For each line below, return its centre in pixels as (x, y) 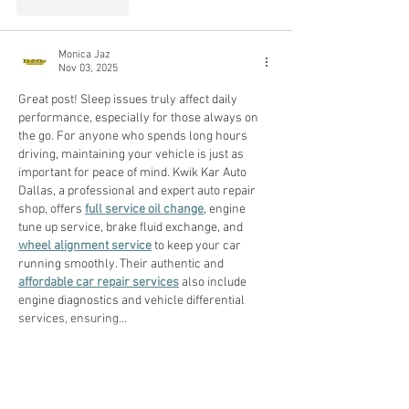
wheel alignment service (85, 246)
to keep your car (198, 246)
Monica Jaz (84, 55)
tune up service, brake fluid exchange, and (132, 228)
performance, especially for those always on (140, 118)
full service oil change (144, 210)
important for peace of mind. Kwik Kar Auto (134, 173)
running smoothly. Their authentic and (122, 264)
